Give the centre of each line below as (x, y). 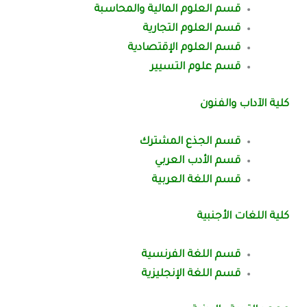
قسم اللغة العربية (196, 180)
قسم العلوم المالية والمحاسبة (167, 10)
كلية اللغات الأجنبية (243, 217)
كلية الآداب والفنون (244, 104)
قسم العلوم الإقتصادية (184, 49)
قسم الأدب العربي (197, 161)
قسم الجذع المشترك (189, 142)
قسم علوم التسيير (195, 68)
